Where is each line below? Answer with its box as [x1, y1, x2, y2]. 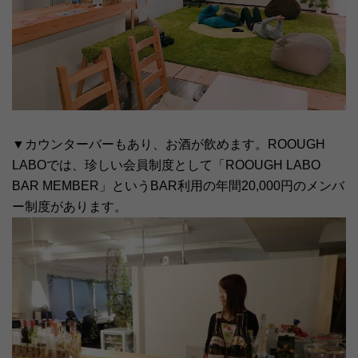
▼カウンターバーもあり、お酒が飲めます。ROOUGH [12, 137, 325, 152]
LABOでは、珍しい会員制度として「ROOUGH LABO [12, 158, 320, 173]
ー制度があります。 [12, 200, 127, 214]
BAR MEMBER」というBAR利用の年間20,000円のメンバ [12, 179, 344, 193]
